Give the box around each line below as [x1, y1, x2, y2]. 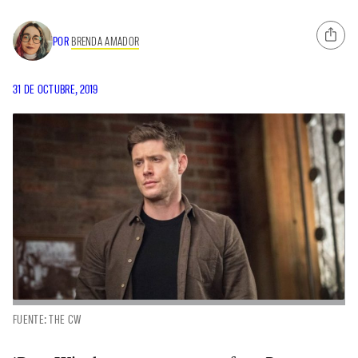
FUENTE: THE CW [13, 312, 82, 327]
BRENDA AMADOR [71, 33, 140, 48]
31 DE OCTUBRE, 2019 [13, 82, 98, 97]
